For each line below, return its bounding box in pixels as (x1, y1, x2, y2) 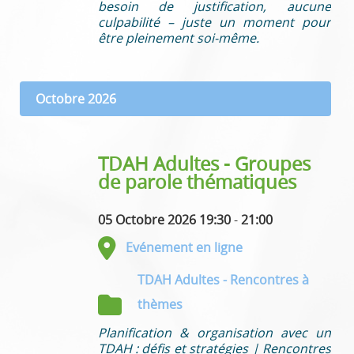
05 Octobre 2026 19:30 (97, 210, 231, 228)
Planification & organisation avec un (97, 323, 331, 341)
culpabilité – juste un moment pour (97, 13, 331, 31)
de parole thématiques (97, 168, 296, 194)
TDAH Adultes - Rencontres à (137, 270, 309, 288)
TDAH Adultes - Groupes (97, 150, 311, 176)
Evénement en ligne (125, 238, 243, 256)
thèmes (137, 295, 183, 313)
